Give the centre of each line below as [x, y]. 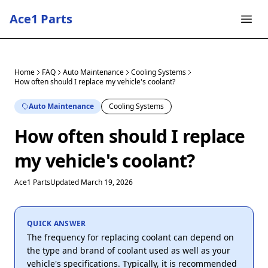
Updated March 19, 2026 [92, 182]
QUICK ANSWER [57, 223]
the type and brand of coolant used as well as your [129, 250]
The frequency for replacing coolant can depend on [130, 237]
